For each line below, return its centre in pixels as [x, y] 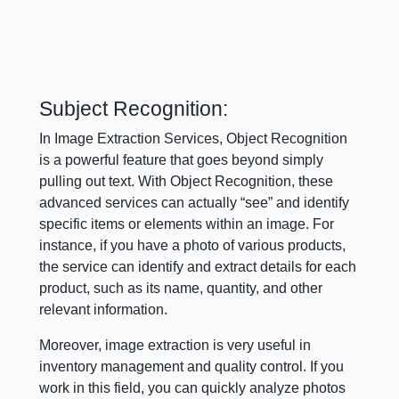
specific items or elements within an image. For [187, 224]
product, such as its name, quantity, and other [181, 289]
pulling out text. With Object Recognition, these [187, 182]
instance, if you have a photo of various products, [193, 246]
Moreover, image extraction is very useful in [175, 346]
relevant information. [104, 310]
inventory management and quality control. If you [192, 367]
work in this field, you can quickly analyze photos [193, 388]
